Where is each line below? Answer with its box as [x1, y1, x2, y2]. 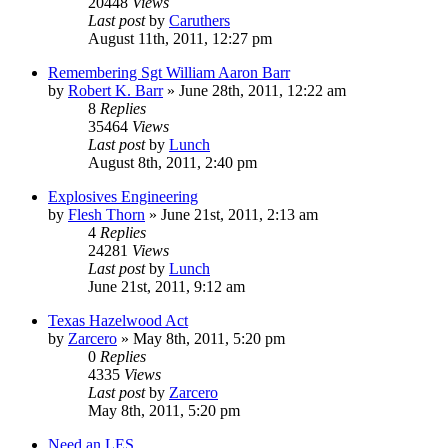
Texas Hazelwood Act [48, 311, 188, 329]
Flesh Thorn [68, 205, 145, 223]
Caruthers [169, 11, 230, 29]
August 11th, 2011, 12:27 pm [88, 29, 272, 47]
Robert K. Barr [68, 81, 163, 99]
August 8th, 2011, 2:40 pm [88, 153, 257, 171]
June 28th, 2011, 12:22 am [179, 81, 346, 99]
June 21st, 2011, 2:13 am [161, 205, 318, 223]
